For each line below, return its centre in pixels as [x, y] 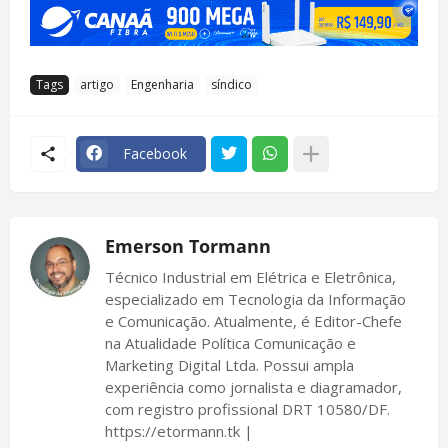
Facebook [155, 154]
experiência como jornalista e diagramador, [253, 386]
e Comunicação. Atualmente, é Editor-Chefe [253, 320]
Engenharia [162, 85]
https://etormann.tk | [179, 430]
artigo [97, 85]
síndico [231, 85]
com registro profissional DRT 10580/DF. [247, 408]
